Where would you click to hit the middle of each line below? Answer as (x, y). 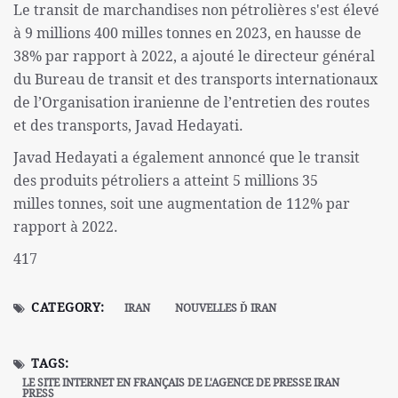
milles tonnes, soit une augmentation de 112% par (182, 204)
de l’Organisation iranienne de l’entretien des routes (191, 103)
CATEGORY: (68, 307)
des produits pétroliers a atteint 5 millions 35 (166, 181)
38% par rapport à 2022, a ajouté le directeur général (194, 56)
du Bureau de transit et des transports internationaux (195, 80)
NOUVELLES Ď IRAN (226, 308)
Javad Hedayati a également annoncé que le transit (187, 158)
